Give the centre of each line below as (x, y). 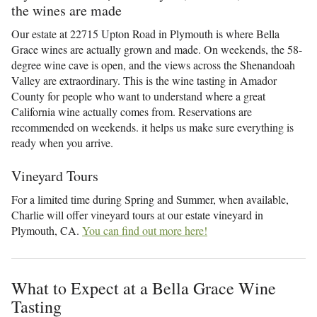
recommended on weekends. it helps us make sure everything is (152, 127)
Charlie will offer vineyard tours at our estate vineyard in (137, 215)
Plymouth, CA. (47, 230)
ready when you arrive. (62, 143)
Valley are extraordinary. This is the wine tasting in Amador (144, 80)
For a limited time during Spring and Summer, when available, (150, 199)
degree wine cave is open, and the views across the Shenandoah (153, 65)
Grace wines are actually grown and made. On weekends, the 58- (157, 49)
